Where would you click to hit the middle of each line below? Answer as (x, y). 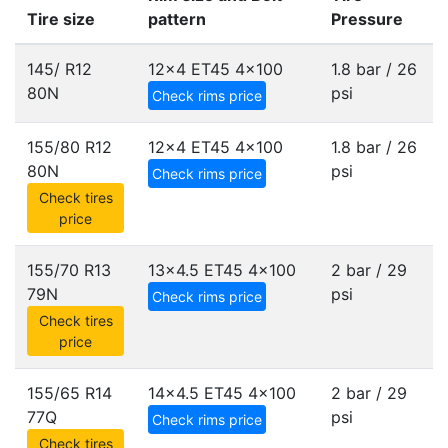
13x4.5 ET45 (195, 270)
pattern (177, 19)
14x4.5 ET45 (195, 393)
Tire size (61, 19)
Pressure (367, 19)
